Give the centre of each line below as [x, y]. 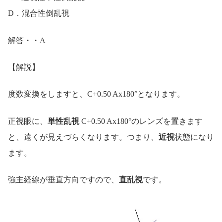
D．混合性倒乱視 [39, 13]
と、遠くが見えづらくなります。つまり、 [83, 137]
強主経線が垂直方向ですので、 [63, 180]
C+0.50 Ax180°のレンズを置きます [141, 121]
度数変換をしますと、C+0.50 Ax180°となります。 [96, 94]
